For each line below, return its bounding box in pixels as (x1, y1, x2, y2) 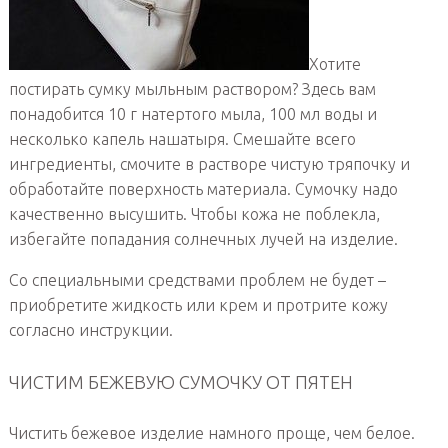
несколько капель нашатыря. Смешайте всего (8, 130, 356, 149)
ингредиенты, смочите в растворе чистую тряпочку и (8, 155, 410, 174)
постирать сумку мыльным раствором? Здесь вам (8, 80, 376, 99)
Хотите (308, 55, 361, 74)
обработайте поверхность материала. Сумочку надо (8, 180, 398, 199)
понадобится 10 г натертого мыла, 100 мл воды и (8, 105, 377, 124)
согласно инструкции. (8, 321, 173, 340)
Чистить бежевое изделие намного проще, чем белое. (8, 424, 415, 443)
